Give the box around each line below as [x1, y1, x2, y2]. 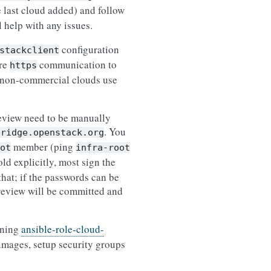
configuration [59, 42, 119, 56]
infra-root [76, 142, 130, 153]
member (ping [11, 140, 76, 154]
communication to [37, 57, 117, 71]
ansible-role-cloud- [21, 222, 104, 236]
